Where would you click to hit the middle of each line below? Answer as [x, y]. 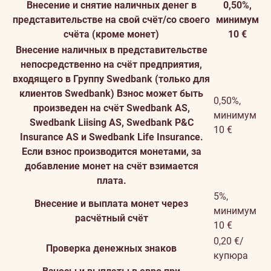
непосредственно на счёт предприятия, [111, 64]
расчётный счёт [111, 218]
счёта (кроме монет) [111, 34]
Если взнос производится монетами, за [111, 152]
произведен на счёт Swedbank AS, [111, 108]
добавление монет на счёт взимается [111, 166]
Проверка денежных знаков [111, 248]
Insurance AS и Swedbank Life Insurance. [111, 137]
